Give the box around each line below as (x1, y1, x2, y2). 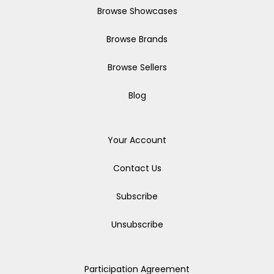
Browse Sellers (107, 61, 167, 73)
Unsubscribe (111, 218, 163, 231)
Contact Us (113, 162, 161, 174)
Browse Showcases (97, 5, 177, 17)
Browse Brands (106, 33, 168, 45)
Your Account (108, 134, 166, 146)
